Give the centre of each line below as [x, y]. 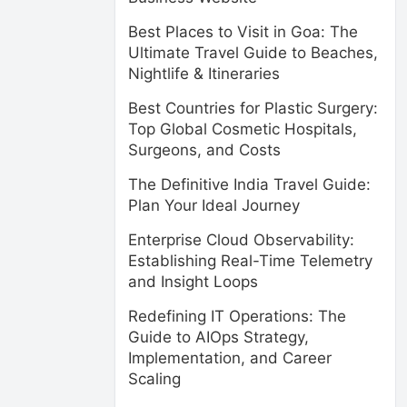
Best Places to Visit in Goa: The [243, 32]
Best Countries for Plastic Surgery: [253, 108]
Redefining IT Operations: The [237, 316]
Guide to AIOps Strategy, [218, 337]
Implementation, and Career [230, 358]
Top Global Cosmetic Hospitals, [243, 129]
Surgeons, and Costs [204, 150]
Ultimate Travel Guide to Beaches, [253, 53]
